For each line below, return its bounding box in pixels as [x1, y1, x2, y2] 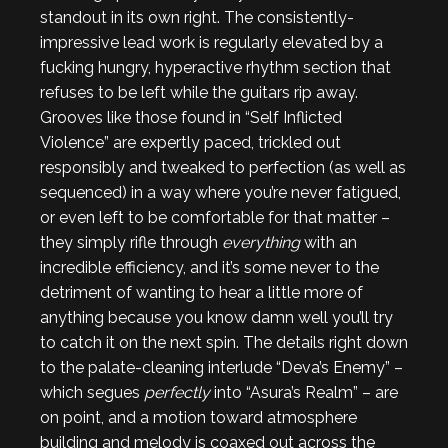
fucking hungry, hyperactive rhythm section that [40, 58, 391, 77]
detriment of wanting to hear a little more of [40, 283, 363, 302]
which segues [40, 383, 144, 402]
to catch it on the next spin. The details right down [40, 333, 408, 352]
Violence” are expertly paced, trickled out [40, 133, 341, 152]
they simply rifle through [40, 233, 222, 252]
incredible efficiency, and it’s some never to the [40, 258, 379, 277]
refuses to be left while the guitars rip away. [40, 83, 358, 102]
